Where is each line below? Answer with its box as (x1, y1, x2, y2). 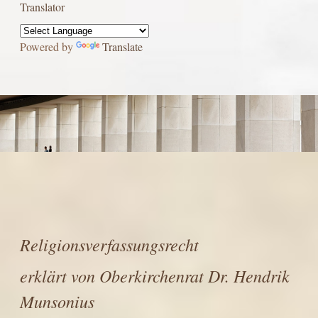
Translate (102, 39, 143, 54)
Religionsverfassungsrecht (20, 233, 199, 256)
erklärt (20, 264, 72, 287)
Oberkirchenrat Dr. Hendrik (99, 264, 290, 287)
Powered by (20, 39, 77, 54)
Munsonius (20, 290, 95, 312)
